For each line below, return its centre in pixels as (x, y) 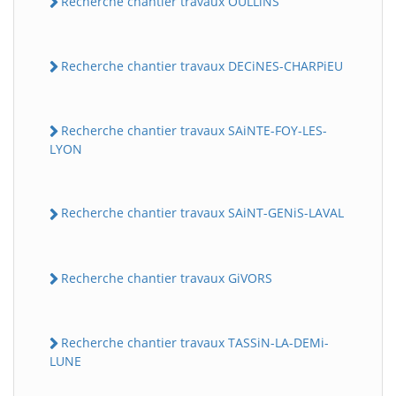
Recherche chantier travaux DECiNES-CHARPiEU (202, 65)
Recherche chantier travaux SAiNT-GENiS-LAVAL (202, 213)
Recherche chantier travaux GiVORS (167, 278)
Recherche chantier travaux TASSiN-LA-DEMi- (195, 342)
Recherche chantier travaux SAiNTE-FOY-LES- (194, 130)
